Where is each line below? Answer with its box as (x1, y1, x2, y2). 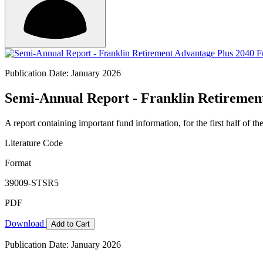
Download (5, 218, 46, 228)
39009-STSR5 (5, 177, 59, 188)
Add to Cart (51, 219, 90, 228)
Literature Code (5, 137, 63, 148)
